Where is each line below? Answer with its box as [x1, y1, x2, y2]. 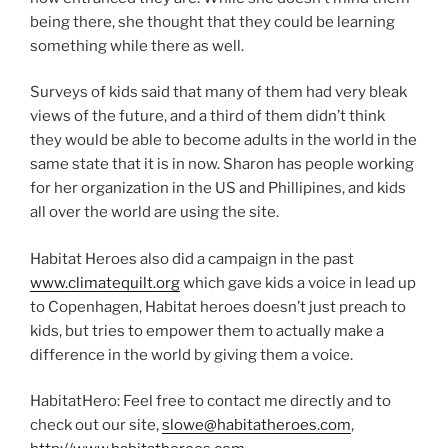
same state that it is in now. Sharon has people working [30, 155, 414, 174]
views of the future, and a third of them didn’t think [30, 107, 385, 126]
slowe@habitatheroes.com [162, 416, 351, 435]
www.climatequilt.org [30, 273, 180, 292]
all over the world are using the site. [30, 203, 279, 222]
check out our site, [30, 416, 162, 435]
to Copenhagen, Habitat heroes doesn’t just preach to [30, 297, 406, 316]
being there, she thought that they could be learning [30, 12, 395, 31]
